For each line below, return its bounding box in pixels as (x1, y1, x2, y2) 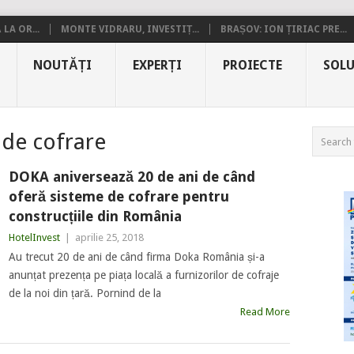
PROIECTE (223, 58, 282, 73)
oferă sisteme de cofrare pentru (8, 188, 229, 205)
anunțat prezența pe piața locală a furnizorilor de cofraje (8, 269, 279, 281)
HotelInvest (8, 232, 60, 243)
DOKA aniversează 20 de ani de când (8, 168, 255, 185)
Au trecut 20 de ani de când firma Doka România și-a (8, 250, 265, 263)
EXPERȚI (133, 58, 182, 73)
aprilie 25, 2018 (74, 232, 144, 243)
